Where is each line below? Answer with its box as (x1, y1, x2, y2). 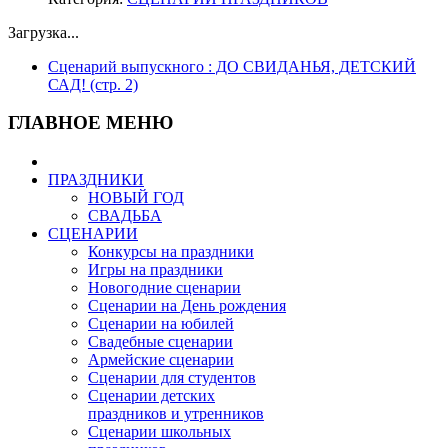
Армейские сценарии (88, 351, 234, 369)
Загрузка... (8, 23, 79, 41)
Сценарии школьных (88, 423, 231, 441)
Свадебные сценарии (88, 333, 233, 351)
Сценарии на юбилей (88, 315, 234, 333)
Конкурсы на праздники (88, 243, 254, 261)
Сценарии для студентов (88, 369, 256, 387)
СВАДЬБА (88, 207, 162, 225)
